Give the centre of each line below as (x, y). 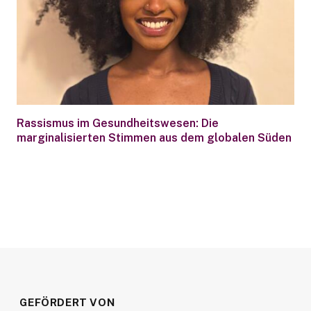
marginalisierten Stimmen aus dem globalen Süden (154, 138)
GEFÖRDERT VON (67, 303)
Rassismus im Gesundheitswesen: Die (117, 124)
